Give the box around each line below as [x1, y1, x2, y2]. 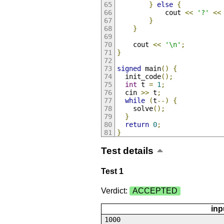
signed [116, 64, 141, 73]
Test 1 [100, 166, 123, 175]
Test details [100, 145, 153, 156]
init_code [116, 72, 161, 81]
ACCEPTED [132, 186, 177, 195]
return [124, 120, 149, 129]
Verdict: [100, 186, 129, 195]
